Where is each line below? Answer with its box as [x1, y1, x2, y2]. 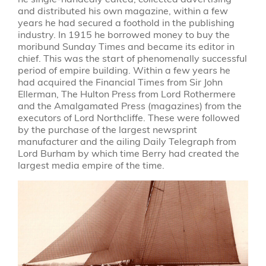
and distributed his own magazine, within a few [17, 4, 228, 17]
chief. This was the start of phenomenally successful [17, 52, 247, 65]
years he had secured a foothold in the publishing [17, 16, 235, 29]
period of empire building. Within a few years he [17, 64, 230, 77]
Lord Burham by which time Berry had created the [17, 147, 239, 160]
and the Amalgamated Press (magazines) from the [17, 99, 242, 112]
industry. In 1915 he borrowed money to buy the [17, 28, 230, 41]
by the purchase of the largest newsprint [17, 123, 197, 136]
